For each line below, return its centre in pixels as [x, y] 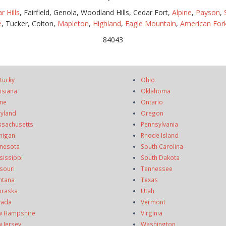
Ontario [152, 102]
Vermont [153, 202]
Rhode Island [160, 135]
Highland [107, 23]
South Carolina [162, 146]
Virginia [152, 213]
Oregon [152, 113]
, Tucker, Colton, [30, 23]
